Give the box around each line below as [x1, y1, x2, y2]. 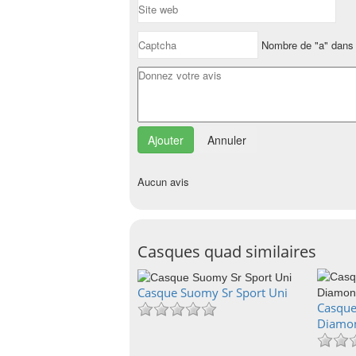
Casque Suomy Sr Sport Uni [137, 284, 288, 301]
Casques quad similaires [137, 241, 316, 262]
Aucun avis [137, 174, 189, 189]
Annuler [207, 132, 246, 148]
